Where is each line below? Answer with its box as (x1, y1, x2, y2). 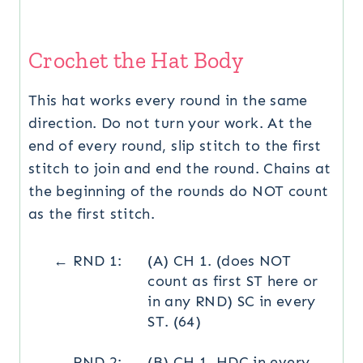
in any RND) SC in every (147, 292, 316, 310)
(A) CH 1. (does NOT (147, 251, 292, 270)
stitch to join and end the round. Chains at (28, 159, 331, 177)
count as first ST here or (147, 271, 318, 290)
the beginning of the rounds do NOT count (28, 181, 329, 200)
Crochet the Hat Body (28, 46, 244, 74)
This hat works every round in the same (28, 91, 308, 109)
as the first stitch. (28, 204, 156, 223)
